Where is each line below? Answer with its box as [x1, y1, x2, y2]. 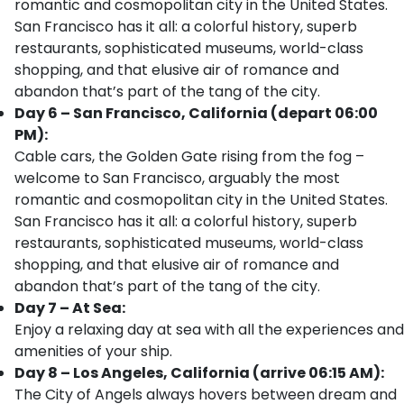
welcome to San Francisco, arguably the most [14, 168, 340, 188]
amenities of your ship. [14, 341, 172, 362]
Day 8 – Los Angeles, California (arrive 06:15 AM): [14, 363, 384, 383]
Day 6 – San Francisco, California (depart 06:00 [14, 103, 378, 124]
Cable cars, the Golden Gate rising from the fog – [14, 146, 364, 167]
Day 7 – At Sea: [14, 298, 125, 318]
